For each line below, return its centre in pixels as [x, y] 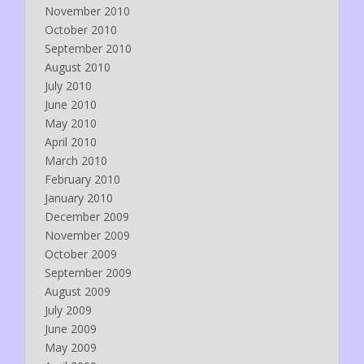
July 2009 [68, 310]
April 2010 [71, 141]
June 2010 [71, 104]
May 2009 [71, 347]
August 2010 [78, 67]
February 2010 [82, 179]
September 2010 [88, 48]
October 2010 [81, 29]
